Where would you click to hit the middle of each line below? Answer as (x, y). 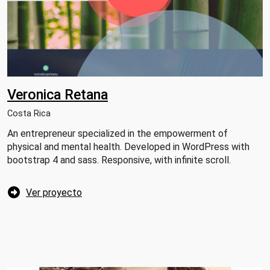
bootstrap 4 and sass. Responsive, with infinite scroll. (119, 160)
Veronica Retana (58, 95)
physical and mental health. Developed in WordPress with (128, 147)
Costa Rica (29, 114)
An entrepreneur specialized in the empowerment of (118, 134)
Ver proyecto (54, 193)
